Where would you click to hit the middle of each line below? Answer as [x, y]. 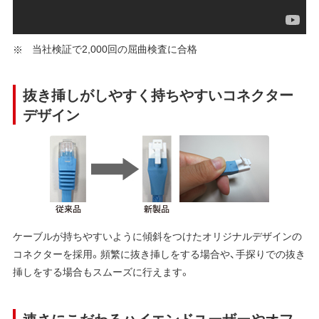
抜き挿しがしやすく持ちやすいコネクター [158, 94]
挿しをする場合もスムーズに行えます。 [101, 271]
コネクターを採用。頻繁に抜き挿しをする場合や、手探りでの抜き [159, 253]
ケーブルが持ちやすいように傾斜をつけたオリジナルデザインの [157, 235]
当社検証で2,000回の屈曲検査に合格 [114, 48]
